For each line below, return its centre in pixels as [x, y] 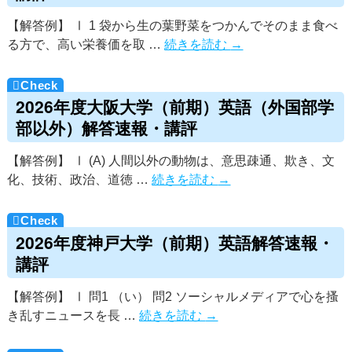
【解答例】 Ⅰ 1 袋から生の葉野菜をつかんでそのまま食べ [173, 25]
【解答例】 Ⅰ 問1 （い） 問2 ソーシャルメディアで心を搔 [173, 296]
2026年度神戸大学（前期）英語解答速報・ [174, 242]
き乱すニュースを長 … [73, 315]
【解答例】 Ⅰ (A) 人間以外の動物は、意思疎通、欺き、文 [171, 161]
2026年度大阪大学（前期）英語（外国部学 [174, 106]
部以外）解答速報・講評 [106, 127]
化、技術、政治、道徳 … [80, 180]
